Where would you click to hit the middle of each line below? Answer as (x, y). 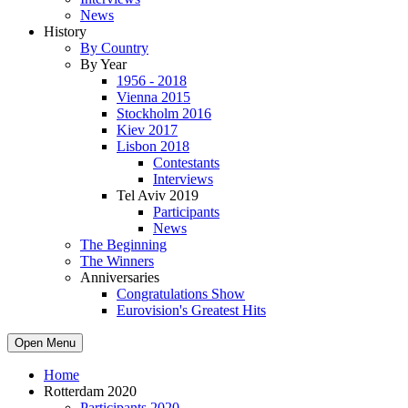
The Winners (117, 261)
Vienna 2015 (153, 97)
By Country (114, 48)
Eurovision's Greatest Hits (191, 310)
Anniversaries (120, 277)
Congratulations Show (181, 294)
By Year (103, 64)
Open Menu (45, 343)
